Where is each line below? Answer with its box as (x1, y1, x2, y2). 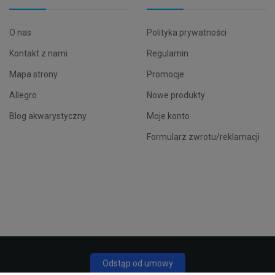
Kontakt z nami (9, 48, 68, 59)
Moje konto (146, 111, 190, 122)
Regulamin (146, 48, 188, 59)
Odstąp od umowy (102, 258, 173, 269)
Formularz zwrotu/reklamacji (146, 132, 260, 142)
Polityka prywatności (146, 28, 227, 38)
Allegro (9, 90, 37, 101)
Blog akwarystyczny (9, 111, 87, 122)
